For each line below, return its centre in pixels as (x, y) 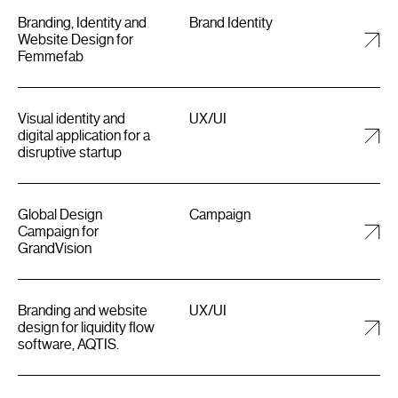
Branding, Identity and (82, 22)
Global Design (60, 214)
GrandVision (55, 248)
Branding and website (83, 310)
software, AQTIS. (68, 344)
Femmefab (51, 56)
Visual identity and (72, 118)
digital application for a (84, 135)
